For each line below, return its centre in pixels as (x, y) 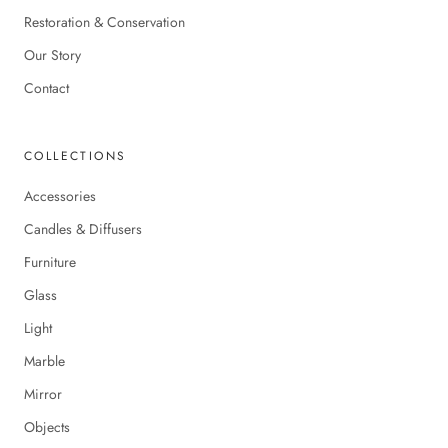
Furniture (50, 261)
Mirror (43, 393)
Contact (46, 87)
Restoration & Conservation (104, 21)
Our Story (52, 54)
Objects (47, 426)
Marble (44, 360)
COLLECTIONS (75, 155)
